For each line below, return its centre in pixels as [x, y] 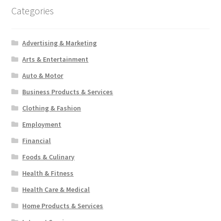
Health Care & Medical [56, 190]
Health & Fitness [48, 173]
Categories [32, 10]
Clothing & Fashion [52, 108]
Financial [37, 141]
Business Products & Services [68, 92]
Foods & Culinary [49, 157]
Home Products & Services [63, 206]
